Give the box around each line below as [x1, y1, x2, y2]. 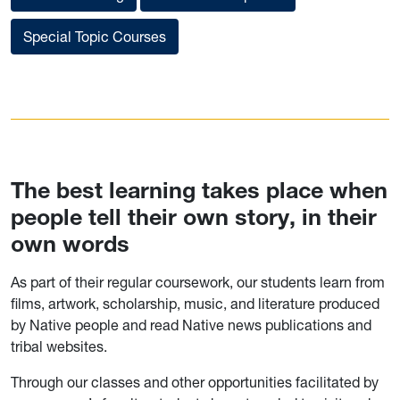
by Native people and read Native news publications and [11, 316, 371, 335]
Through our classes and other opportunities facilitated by [11, 373, 379, 392]
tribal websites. [11, 337, 111, 356]
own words [11, 229, 129, 258]
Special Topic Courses [23, 28, 166, 46]
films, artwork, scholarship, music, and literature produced [11, 295, 379, 313]
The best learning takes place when [11, 176, 387, 204]
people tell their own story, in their [11, 203, 377, 231]
